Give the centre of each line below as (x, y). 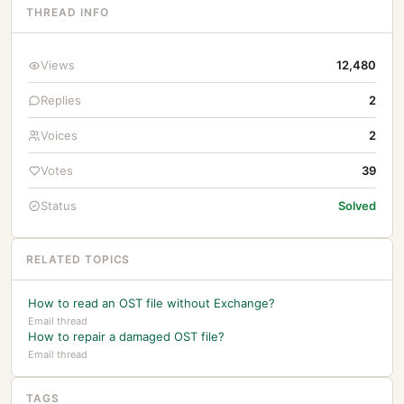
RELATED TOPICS (78, 259)
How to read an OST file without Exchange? (151, 303)
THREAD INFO (68, 12)
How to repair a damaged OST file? (126, 336)
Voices (59, 135)
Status (59, 206)
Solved (357, 206)
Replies (61, 100)
